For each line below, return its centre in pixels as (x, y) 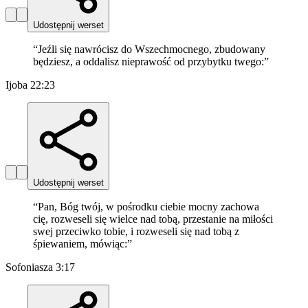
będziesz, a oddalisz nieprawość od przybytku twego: (148, 62)
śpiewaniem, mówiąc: (80, 244)
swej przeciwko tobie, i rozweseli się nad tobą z (136, 232)
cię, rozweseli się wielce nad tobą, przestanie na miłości (153, 219)
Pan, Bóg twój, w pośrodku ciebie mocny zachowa (148, 207)
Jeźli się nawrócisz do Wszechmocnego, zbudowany (152, 49)
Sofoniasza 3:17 (40, 267)
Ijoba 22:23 (30, 85)
